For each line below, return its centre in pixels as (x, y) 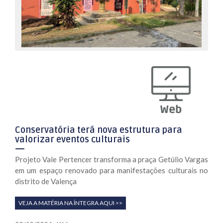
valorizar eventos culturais (72, 139)
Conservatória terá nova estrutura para (99, 130)
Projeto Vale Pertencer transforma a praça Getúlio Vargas (111, 159)
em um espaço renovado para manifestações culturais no (111, 170)
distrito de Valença (46, 181)
